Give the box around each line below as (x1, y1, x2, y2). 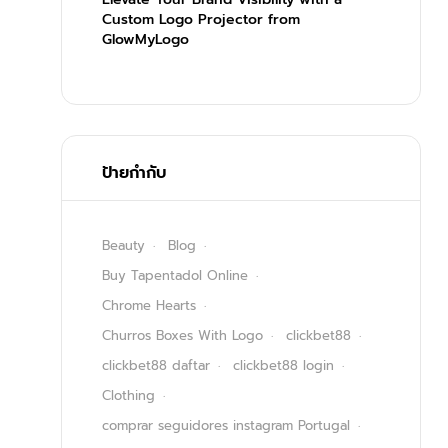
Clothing (102, 386, 155, 406)
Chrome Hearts (102, 296, 196, 316)
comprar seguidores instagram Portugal (102, 416, 350, 436)
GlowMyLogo (102, 29, 189, 51)
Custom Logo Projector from (102, 9, 300, 31)
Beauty (102, 236, 145, 256)
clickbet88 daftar (102, 356, 210, 376)
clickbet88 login (233, 356, 334, 376)
